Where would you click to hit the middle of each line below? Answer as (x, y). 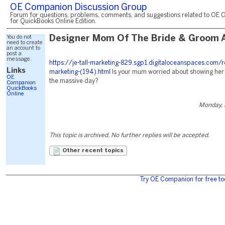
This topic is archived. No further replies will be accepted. (129, 135)
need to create (25, 43)
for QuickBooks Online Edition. (53, 21)
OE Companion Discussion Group (78, 8)
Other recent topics (92, 151)
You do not (19, 37)
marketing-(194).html (80, 72)
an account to (23, 48)
